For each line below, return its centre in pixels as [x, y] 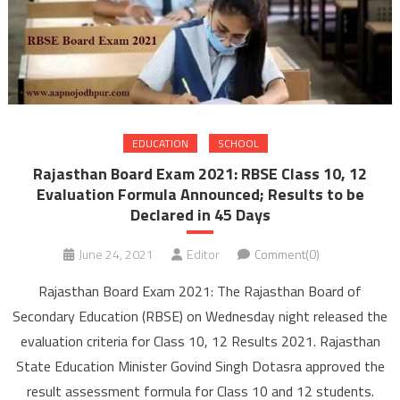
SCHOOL [238, 143]
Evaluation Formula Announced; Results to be [200, 194]
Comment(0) [287, 254]
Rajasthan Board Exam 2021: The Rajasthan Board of [200, 291]
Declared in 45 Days [200, 214]
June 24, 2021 [116, 254]
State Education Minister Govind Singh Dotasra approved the [200, 366]
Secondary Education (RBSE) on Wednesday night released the [200, 316]
